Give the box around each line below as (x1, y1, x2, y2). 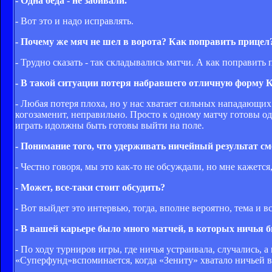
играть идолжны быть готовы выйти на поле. (15, 120, 204, 131)
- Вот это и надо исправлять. (15, 15, 134, 26)
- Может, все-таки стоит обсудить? (15, 182, 165, 192)
